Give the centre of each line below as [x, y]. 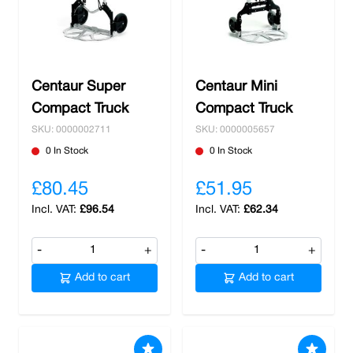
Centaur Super [78, 87]
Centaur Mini [236, 87]
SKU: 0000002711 [71, 130]
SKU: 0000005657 [235, 130]
